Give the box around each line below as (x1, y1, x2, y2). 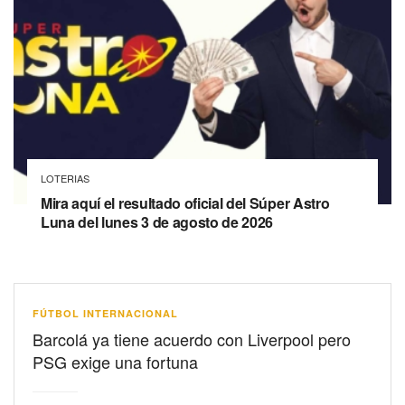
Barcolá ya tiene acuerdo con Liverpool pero (33, 326, 351, 351)
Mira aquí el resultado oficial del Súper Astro (41, 192, 330, 213)
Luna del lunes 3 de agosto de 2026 (41, 211, 274, 232)
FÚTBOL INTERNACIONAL (33, 306, 178, 320)
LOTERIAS (41, 170, 89, 185)
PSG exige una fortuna (33, 349, 198, 373)
